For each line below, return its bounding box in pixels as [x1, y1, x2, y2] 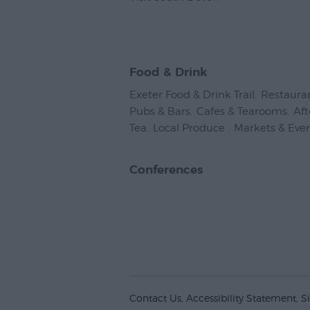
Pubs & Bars [129, 105, 190, 118]
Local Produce [153, 122, 228, 135]
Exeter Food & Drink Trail [129, 89, 255, 102]
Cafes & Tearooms [197, 105, 287, 118]
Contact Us [129, 292, 181, 304]
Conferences [129, 164, 203, 176]
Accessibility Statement [186, 292, 296, 304]
